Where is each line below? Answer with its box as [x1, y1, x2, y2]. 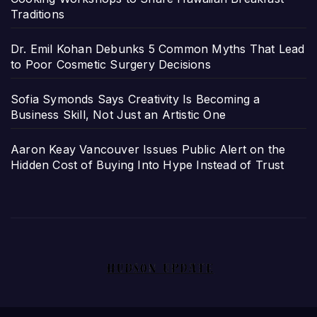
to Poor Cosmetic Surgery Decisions [11, 57, 211, 72]
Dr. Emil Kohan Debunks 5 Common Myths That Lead [11, 42, 305, 57]
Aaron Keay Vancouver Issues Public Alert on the [11, 142, 286, 157]
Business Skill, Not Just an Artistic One [11, 108, 226, 122]
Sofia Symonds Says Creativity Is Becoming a [11, 92, 260, 107]
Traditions [11, 7, 64, 22]
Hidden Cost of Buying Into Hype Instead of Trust [11, 158, 284, 173]
